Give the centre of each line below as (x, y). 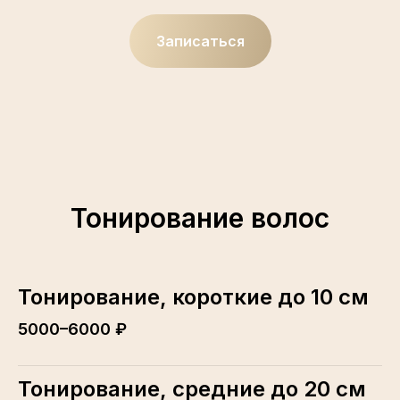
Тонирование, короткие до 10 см (193, 296)
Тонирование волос (200, 217)
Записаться (200, 41)
